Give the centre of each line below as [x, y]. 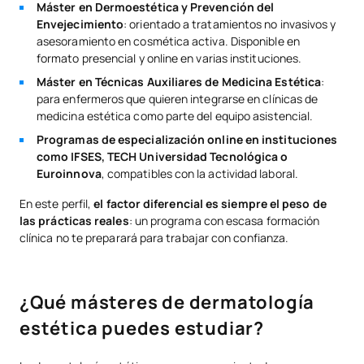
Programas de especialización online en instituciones [187, 139]
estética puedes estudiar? [142, 328]
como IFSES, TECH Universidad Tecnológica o [162, 156]
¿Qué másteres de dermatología [167, 302]
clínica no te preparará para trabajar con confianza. [154, 237]
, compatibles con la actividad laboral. [199, 173]
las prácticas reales [74, 220]
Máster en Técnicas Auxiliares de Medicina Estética [179, 81]
